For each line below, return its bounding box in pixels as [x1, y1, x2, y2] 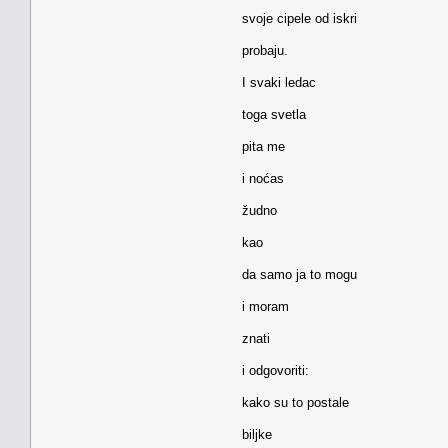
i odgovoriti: [242, 362, 309, 378]
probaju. [242, 42, 288, 58]
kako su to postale [242, 394, 349, 410]
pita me [242, 138, 285, 154]
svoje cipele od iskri [242, 10, 357, 26]
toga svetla [242, 106, 306, 122]
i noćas [242, 170, 284, 186]
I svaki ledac [242, 74, 316, 90]
